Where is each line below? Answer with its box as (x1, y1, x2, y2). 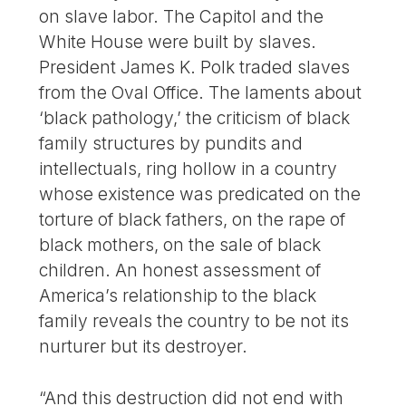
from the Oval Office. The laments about (39, 82, 362, 104)
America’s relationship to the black (39, 285, 317, 307)
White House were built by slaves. (39, 31, 317, 53)
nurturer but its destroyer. (39, 335, 248, 358)
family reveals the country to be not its (39, 310, 350, 333)
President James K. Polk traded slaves (39, 56, 351, 79)
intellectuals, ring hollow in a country (39, 158, 338, 180)
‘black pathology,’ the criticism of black (39, 107, 351, 130)
